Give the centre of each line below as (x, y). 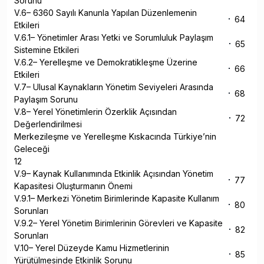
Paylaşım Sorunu (47, 100)
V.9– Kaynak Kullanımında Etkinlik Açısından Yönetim (114, 174)
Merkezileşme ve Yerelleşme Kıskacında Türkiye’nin (115, 137)
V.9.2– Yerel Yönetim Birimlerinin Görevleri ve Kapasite (118, 223)
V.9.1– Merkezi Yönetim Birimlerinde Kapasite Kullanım (117, 199)
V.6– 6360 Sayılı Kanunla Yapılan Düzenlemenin (105, 13)
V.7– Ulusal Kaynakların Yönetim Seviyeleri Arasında (114, 87)
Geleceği (32, 149)
